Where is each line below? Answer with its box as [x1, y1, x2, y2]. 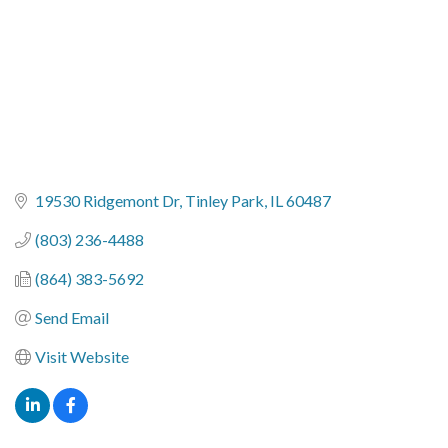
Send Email [35, 308, 109, 328]
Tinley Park [185, 191, 264, 211]
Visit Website [35, 347, 129, 367]
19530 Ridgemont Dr [35, 191, 179, 211]
